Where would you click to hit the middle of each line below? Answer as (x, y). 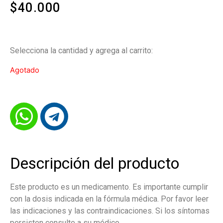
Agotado (25, 70)
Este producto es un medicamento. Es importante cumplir (109, 187)
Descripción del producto (95, 164)
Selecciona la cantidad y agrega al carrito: (81, 50)
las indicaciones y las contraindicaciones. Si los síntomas (110, 211)
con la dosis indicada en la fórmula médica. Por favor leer (109, 199)
